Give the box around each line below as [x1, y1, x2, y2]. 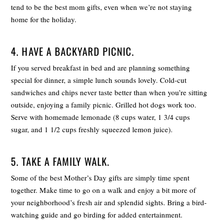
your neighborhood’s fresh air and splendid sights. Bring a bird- [11, 197, 207, 208]
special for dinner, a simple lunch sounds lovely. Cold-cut [11, 74, 187, 85]
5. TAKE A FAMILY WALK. [11, 153, 110, 169]
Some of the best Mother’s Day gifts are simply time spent [11, 173, 190, 183]
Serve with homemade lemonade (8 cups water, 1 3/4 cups [11, 111, 190, 122]
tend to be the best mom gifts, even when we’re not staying [11, 1, 192, 12]
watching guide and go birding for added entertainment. [11, 210, 183, 220]
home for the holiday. [11, 14, 77, 24]
